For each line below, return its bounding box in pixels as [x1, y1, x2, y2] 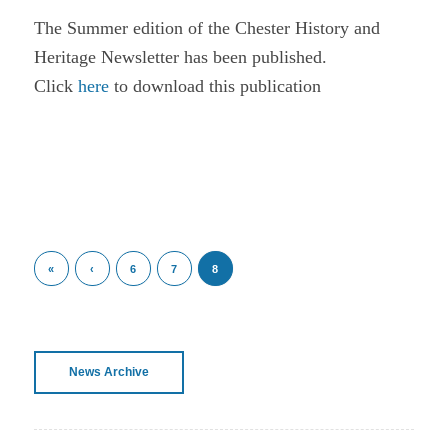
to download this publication [108, 75, 321, 96]
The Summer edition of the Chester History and [33, 17, 380, 38]
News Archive [68, 365, 149, 380]
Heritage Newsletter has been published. [33, 46, 327, 67]
